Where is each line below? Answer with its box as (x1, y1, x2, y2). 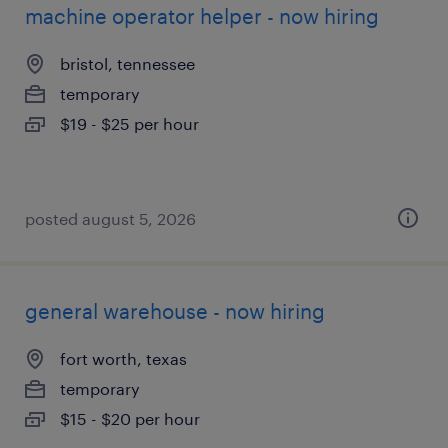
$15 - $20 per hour (60, 409, 200, 428)
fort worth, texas (60, 349, 187, 368)
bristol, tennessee (60, 54, 195, 73)
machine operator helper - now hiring (25, 4, 379, 28)
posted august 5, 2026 (25, 209, 196, 228)
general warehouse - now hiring (25, 299, 325, 323)
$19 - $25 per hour (60, 114, 199, 133)
